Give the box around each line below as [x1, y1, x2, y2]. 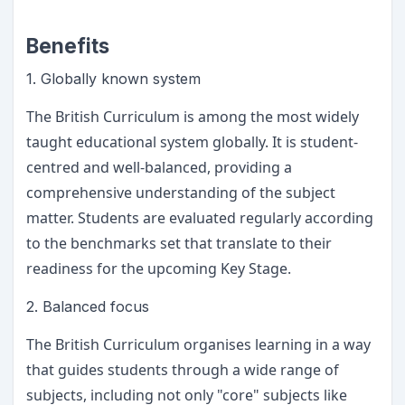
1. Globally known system [26, 70, 205, 88]
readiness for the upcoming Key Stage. [26, 259, 291, 278]
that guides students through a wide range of [26, 360, 339, 380]
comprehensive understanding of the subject [26, 183, 335, 202]
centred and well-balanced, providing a [26, 157, 292, 177]
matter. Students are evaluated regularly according [26, 208, 373, 228]
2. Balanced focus [26, 297, 154, 316]
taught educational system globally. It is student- [26, 132, 358, 152]
